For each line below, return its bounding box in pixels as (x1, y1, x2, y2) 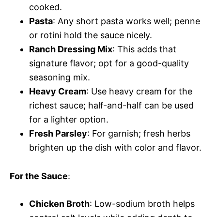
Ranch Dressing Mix (29, 44, 112, 54)
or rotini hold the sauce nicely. (29, 30, 152, 40)
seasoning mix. (29, 72, 90, 82)
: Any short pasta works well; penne (53, 16, 200, 26)
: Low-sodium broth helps (90, 199, 195, 209)
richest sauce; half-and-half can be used (29, 100, 194, 110)
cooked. (29, 2, 62, 12)
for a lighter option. (29, 114, 108, 124)
